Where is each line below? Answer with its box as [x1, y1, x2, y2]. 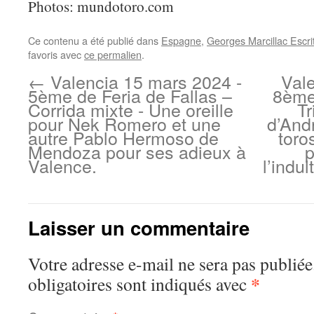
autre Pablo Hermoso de [28, 125, 219, 150]
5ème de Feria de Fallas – [28, 83, 232, 108]
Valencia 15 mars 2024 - [46, 69, 242, 94]
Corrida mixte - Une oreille [28, 97, 233, 122]
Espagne [161, 33, 201, 48]
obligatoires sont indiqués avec [28, 272, 251, 296]
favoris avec [28, 47, 84, 62]
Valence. [28, 153, 97, 178]
